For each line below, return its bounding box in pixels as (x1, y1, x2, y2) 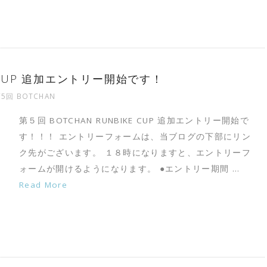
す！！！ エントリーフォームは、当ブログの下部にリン (19, 131, 252, 142)
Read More (19, 179, 68, 190)
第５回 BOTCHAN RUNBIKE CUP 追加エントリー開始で (19, 114, 249, 126)
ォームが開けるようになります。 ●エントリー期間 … (19, 163, 240, 174)
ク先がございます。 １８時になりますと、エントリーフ (19, 147, 252, 158)
